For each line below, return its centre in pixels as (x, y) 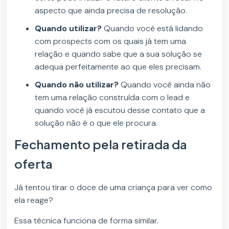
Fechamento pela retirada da (101, 144)
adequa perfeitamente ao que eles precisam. (118, 67)
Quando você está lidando (154, 29)
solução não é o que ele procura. (96, 123)
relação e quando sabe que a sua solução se (119, 54)
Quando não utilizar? (77, 85)
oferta (34, 164)
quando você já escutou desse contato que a (120, 110)
